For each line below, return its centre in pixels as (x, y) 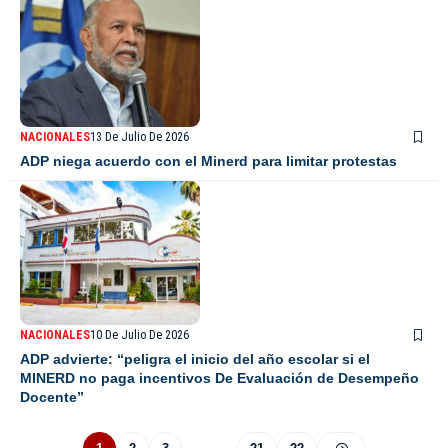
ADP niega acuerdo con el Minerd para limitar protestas (208, 160)
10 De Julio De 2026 (139, 334)
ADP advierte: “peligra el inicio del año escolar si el (195, 358)
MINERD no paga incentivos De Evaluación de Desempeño (219, 377)
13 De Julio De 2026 (139, 136)
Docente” (52, 396)
